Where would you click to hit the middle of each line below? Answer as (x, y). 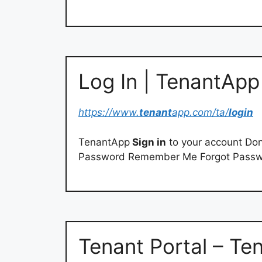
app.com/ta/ (200, 113)
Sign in (148, 142)
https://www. (109, 113)
